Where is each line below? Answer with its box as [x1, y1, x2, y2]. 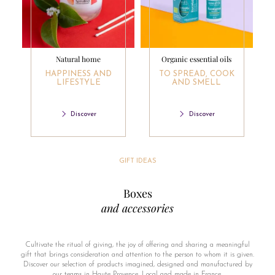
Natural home [56, 54, 101, 64]
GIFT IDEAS [118, 158, 157, 165]
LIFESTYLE [56, 79, 101, 87]
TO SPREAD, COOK [158, 70, 234, 79]
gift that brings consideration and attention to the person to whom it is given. [21, 251, 254, 259]
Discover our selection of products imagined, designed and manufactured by [23, 261, 252, 269]
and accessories [101, 201, 174, 216]
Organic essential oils [161, 54, 232, 64]
